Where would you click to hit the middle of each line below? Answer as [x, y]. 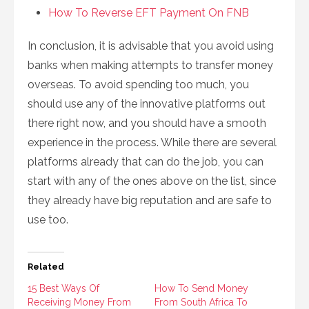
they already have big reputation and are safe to [150, 200]
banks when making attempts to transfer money [150, 65]
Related [46, 267]
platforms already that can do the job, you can [146, 162]
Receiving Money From [79, 302]
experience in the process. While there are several [152, 142]
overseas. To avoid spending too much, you [138, 84]
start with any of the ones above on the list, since [152, 181]
